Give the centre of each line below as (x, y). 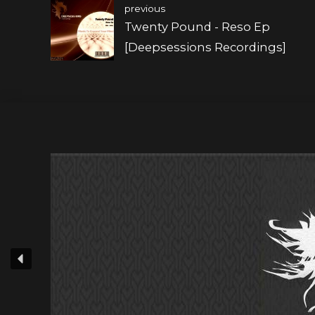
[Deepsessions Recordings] (205, 47)
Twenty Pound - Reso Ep (197, 26)
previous (145, 8)
